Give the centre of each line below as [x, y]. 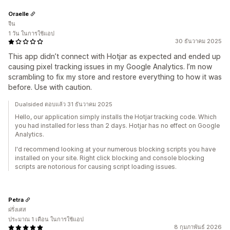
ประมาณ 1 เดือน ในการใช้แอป [46, 219]
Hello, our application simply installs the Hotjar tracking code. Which [116, 117]
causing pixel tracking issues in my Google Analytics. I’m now [110, 66]
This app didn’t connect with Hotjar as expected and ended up [114, 56]
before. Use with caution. [50, 87]
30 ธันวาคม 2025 [198, 41]
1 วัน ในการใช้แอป [31, 33]
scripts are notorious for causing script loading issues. [96, 167]
